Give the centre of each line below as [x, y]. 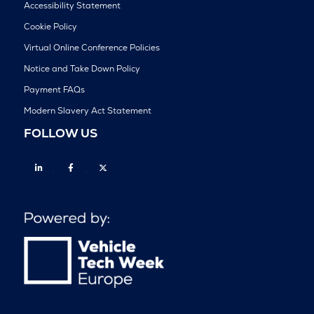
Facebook [105, 167]
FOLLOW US [60, 133]
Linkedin [70, 167]
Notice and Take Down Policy [82, 68]
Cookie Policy [50, 26]
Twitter [132, 167]
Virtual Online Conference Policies [91, 47]
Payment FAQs [54, 89]
